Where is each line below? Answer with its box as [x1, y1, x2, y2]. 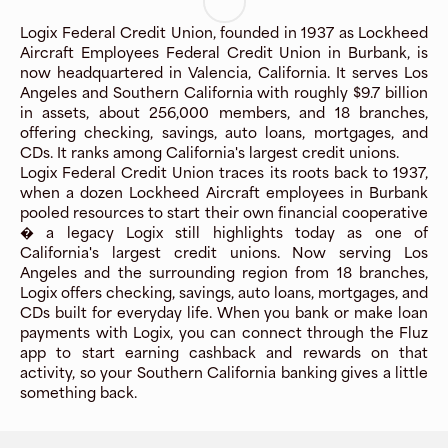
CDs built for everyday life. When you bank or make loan [20, 304, 428, 321]
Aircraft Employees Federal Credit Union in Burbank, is [20, 44, 428, 61]
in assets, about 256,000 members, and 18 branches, [20, 104, 428, 121]
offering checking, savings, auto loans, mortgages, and [20, 124, 428, 141]
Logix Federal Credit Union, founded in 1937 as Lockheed [20, 24, 428, 41]
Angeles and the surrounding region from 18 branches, [20, 264, 428, 281]
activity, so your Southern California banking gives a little [20, 364, 428, 381]
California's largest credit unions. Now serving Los [20, 244, 428, 261]
